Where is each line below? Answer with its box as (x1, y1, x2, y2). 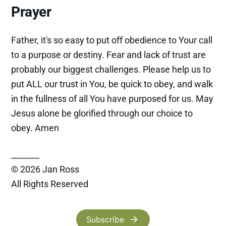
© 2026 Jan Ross (11, 163, 80, 175)
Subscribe (86, 214, 124, 224)
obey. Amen (11, 122, 60, 133)
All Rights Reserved (11, 178, 89, 189)
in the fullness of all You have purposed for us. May (11, 93, 214, 104)
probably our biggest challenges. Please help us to (11, 64, 211, 75)
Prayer (11, 3, 51, 20)
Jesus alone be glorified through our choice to (11, 107, 193, 119)
